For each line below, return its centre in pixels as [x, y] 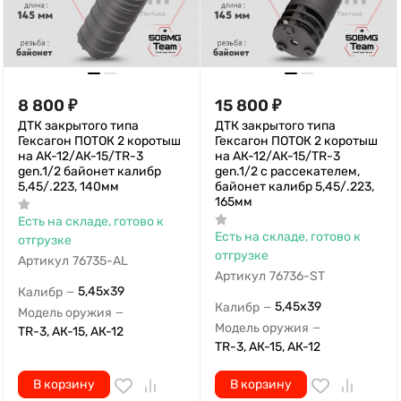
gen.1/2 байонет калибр [90, 172]
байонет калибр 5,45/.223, [294, 187]
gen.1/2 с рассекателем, [287, 172]
